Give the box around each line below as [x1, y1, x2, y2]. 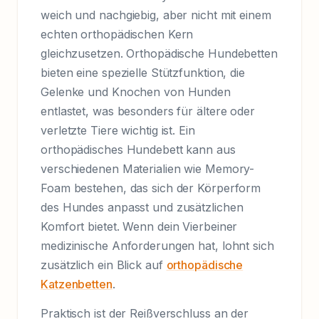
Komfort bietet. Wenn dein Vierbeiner [41, 219, 238, 234]
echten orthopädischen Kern [41, 27, 194, 42]
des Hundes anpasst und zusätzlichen [41, 200, 244, 215]
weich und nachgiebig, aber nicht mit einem [41, 8, 271, 23]
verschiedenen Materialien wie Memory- [41, 162, 255, 177]
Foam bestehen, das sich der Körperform [41, 181, 261, 196]
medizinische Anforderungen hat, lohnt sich [41, 239, 274, 253]
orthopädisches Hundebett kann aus [41, 142, 236, 157]
